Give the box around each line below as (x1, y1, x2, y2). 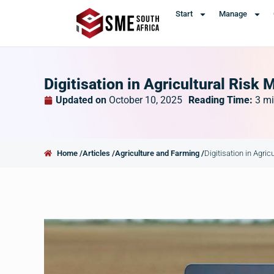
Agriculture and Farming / (115, 149, 205, 158)
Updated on (56, 94, 106, 106)
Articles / (83, 149, 116, 158)
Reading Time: (188, 94, 255, 106)
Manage (218, 9, 247, 18)
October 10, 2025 (109, 94, 182, 106)
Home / (57, 149, 83, 158)
